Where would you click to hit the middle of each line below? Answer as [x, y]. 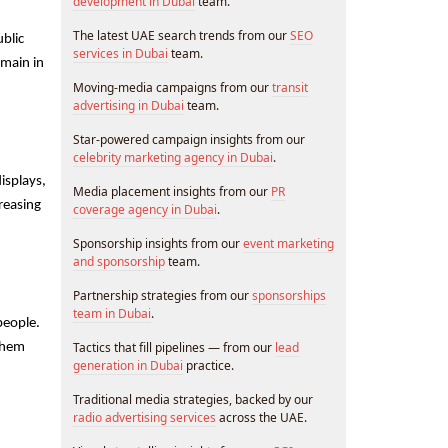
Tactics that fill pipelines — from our [174, 347]
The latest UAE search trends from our [181, 35]
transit [290, 87]
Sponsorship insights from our [158, 243]
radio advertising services [144, 417]
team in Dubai [112, 313]
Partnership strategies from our [162, 295]
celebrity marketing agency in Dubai [173, 157]
